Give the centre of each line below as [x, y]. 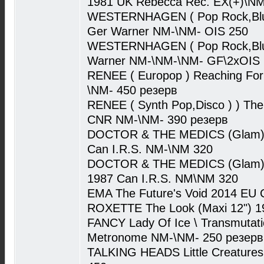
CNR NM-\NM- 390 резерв [158, 120]
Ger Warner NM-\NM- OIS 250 [168, 31]
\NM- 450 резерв [132, 90]
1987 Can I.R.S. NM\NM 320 [163, 179]
